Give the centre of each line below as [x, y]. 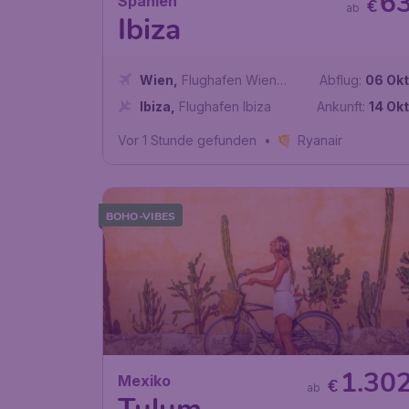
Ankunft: [341, 107]
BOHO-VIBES [141, 216]
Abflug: [341, 80]
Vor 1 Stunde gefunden [187, 141]
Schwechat [173, 100]
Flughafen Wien [229, 80]
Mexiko [144, 381]
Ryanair [320, 141]
